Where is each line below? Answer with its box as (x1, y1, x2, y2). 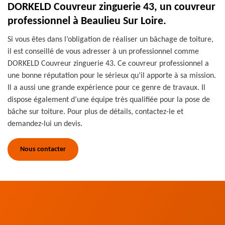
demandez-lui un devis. (8, 120, 82, 128)
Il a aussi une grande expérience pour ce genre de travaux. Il (8, 84, 205, 92)
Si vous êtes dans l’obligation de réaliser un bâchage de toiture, (8, 36, 213, 44)
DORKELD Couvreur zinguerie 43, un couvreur (8, 2, 215, 13)
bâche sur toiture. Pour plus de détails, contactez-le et (8, 108, 183, 116)
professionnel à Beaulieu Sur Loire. (8, 16, 166, 27)
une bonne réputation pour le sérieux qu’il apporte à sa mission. (8, 72, 216, 80)
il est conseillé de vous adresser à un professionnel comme (8, 48, 199, 56)
